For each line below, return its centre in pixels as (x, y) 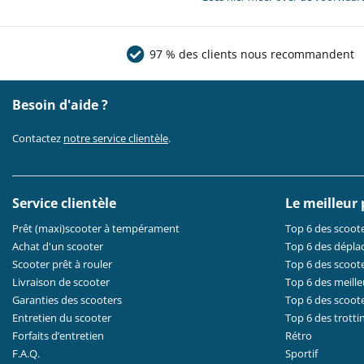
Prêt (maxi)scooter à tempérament (96, 229)
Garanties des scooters (67, 300)
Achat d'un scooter (58, 247)
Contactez (38, 139)
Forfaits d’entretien (58, 336)
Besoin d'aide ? (60, 105)
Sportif (301, 354)
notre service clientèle (116, 139)
